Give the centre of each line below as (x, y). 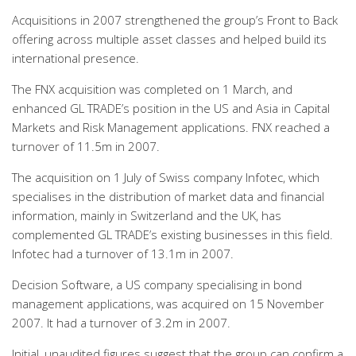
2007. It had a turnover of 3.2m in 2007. (121, 323)
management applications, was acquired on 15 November (168, 304)
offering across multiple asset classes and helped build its (169, 39)
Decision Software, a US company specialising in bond (157, 284)
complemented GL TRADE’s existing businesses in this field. (172, 234)
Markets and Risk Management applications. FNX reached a (171, 127)
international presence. (75, 58)
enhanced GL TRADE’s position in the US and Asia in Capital (171, 108)
